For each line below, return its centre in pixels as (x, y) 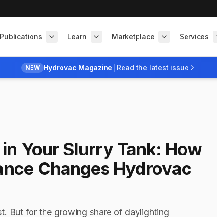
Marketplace (133, 37)
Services (194, 37)
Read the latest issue (153, 68)
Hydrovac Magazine (78, 68)
